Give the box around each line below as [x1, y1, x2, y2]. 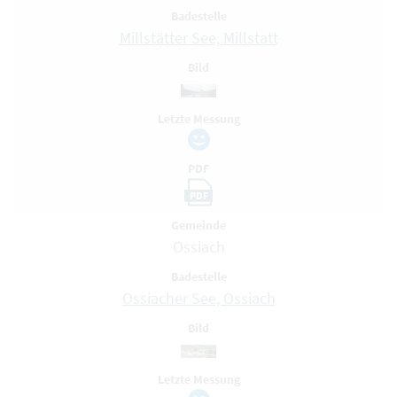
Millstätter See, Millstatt [119, 27, 278, 48]
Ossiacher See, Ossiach [121, 288, 276, 308]
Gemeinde [171, 217, 226, 233]
